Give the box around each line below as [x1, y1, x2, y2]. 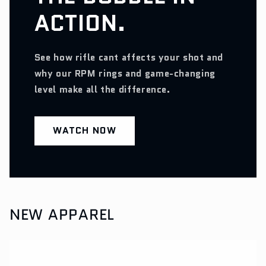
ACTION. [34, 7, 126, 40]
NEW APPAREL [9, 204, 115, 226]
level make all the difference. [34, 83, 170, 97]
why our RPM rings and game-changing [34, 66, 216, 81]
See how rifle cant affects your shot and [34, 50, 223, 65]
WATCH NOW [53, 123, 116, 138]
